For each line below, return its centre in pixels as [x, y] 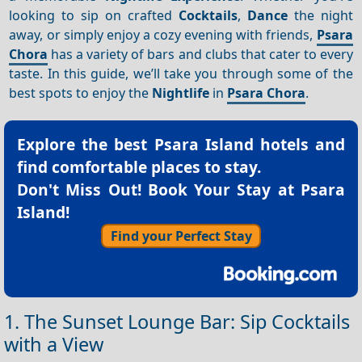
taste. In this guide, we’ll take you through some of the [181, 73]
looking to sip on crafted [94, 15]
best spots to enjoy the [81, 93]
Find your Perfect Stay [181, 236]
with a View [54, 344]
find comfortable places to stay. [139, 167]
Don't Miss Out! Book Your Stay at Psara [181, 190]
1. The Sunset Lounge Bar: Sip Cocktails [177, 321]
